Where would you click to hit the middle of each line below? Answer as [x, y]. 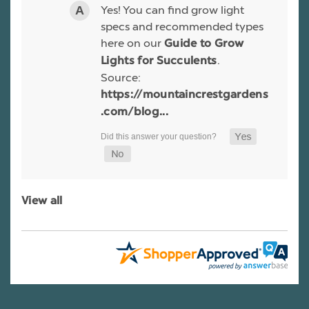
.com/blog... [134, 113]
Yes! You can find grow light [172, 10]
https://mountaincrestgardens [185, 96]
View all [42, 202]
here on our [132, 43]
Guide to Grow [204, 44]
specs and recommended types [182, 27]
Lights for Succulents [159, 62]
